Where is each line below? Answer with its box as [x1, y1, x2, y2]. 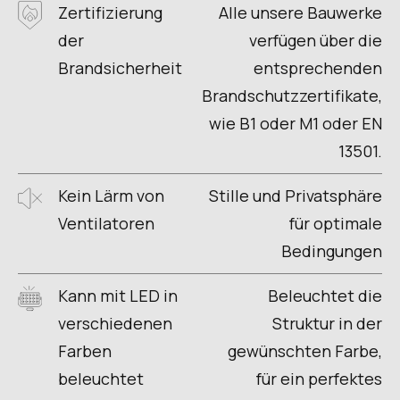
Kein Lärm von [57, 185, 164, 207]
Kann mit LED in [57, 285, 178, 307]
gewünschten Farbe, [228, 340, 382, 362]
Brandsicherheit [57, 57, 182, 79]
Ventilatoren [57, 212, 154, 235]
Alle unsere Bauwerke [219, 2, 382, 24]
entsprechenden [254, 57, 382, 79]
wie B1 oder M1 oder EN [209, 112, 382, 135]
